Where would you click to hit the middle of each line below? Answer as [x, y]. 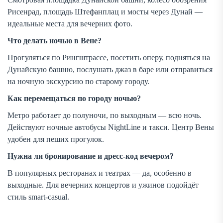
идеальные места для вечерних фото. [70, 24]
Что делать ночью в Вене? [55, 41]
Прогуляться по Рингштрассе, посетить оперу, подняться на [109, 58]
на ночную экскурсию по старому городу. [78, 82]
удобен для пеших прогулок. [56, 139]
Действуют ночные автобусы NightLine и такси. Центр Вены [111, 127]
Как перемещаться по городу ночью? [74, 99]
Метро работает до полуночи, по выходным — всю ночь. [105, 115]
